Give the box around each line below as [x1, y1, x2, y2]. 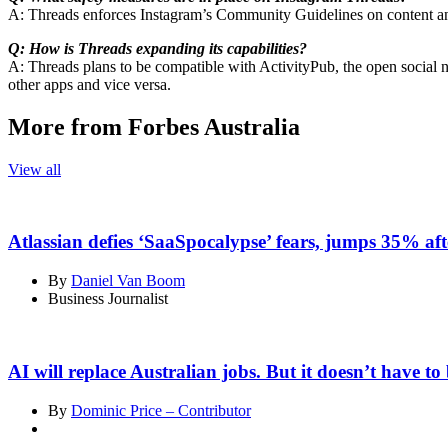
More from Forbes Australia [8, 113, 300, 140]
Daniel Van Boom [71, 272, 185, 290]
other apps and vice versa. [8, 75, 171, 93]
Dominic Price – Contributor [71, 401, 251, 419]
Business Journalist [48, 290, 168, 308]
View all [8, 160, 61, 178]
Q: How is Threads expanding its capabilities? [8, 39, 307, 57]
